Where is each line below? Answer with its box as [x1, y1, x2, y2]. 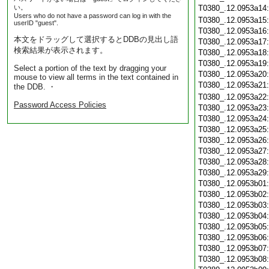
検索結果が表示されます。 [14, 46, 107, 55]
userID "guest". [14, 19, 58, 26]
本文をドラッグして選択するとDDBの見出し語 [14, 35, 178, 44]
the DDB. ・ [14, 82, 56, 91]
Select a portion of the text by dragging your [14, 64, 166, 73]
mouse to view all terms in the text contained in [14, 73, 178, 82]
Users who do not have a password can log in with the [14, 12, 171, 19]
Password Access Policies [14, 100, 106, 109]
